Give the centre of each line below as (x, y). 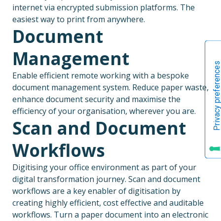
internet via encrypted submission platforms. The (104, 7)
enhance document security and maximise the (96, 99)
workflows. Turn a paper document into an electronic (110, 214)
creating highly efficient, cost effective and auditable (108, 203)
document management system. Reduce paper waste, (110, 87)
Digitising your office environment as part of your (104, 167)
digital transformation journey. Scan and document (106, 179)
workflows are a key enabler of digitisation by (96, 191)
